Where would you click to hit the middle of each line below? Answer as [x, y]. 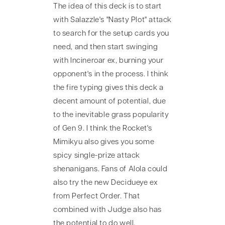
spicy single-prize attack [97, 156]
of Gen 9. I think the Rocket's [103, 129]
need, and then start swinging [106, 47]
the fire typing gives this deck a [108, 88]
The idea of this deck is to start [107, 7]
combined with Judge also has [107, 210]
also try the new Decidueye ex [106, 183]
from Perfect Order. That [97, 196]
